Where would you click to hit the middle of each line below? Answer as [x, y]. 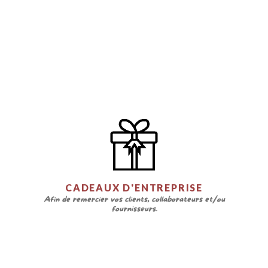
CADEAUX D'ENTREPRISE [134, 187]
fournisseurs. [134, 209]
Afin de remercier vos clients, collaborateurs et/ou [134, 200]
